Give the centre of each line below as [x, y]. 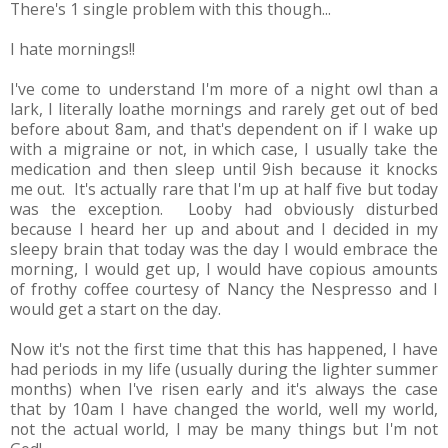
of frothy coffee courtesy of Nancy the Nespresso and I [224, 288]
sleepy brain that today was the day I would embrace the [224, 248]
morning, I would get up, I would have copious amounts [224, 268]
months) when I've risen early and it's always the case [224, 388]
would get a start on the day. [115, 308]
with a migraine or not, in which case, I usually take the [224, 148]
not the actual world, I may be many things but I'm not [224, 428]
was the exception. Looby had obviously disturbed [224, 208]
